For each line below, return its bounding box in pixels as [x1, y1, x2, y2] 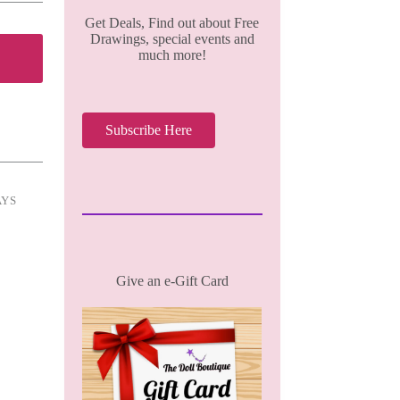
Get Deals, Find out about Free [85, 15, 260, 30]
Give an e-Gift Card [115, 273, 229, 288]
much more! [137, 47, 206, 62]
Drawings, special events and [89, 31, 254, 46]
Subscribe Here [104, 122, 192, 137]
